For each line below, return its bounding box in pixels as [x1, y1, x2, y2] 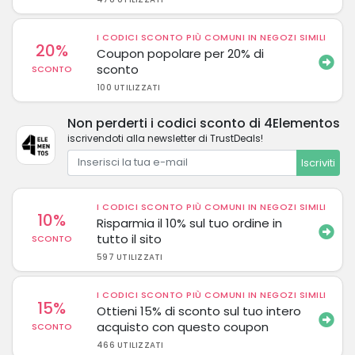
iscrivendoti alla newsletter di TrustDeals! [67, 131, 263, 145]
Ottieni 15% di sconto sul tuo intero [97, 303, 302, 319]
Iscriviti [300, 155, 335, 170]
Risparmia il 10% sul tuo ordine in [97, 215, 283, 231]
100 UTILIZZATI [97, 81, 161, 94]
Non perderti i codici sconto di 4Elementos [67, 113, 340, 132]
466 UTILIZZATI [97, 339, 164, 351]
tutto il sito [97, 231, 162, 247]
